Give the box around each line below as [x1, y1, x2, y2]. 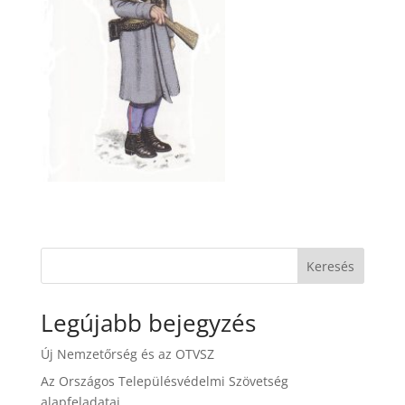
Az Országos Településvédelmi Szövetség [40, 372, 288, 391]
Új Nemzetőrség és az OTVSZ [40, 345, 214, 363]
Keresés [306, 258, 355, 276]
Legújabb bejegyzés [40, 306, 256, 340]
